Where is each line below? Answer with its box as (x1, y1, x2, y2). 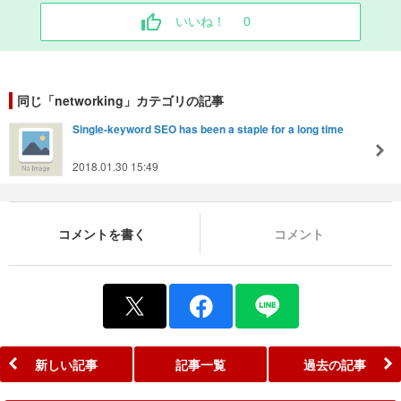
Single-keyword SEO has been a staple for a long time (73, 121, 344, 137)
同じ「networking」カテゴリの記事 (17, 90, 224, 109)
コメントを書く (57, 224, 146, 243)
